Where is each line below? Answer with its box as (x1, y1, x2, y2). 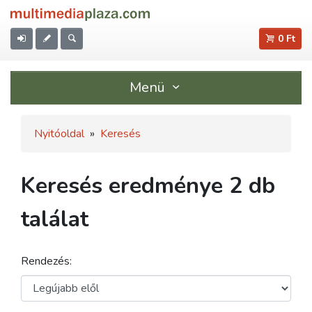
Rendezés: (21, 253, 72, 269)
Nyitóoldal (34, 126, 84, 141)
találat (21, 204, 88, 234)
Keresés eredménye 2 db (21, 171, 275, 201)
